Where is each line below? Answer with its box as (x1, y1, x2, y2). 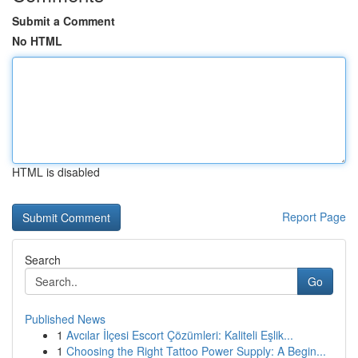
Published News (25, 311, 105, 327)
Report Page (282, 209, 346, 225)
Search (25, 252, 61, 268)
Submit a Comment (12, 13, 115, 29)
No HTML (12, 33, 62, 49)
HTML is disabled (12, 164, 100, 180)
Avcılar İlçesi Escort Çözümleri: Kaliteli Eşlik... (66, 327, 293, 343)
